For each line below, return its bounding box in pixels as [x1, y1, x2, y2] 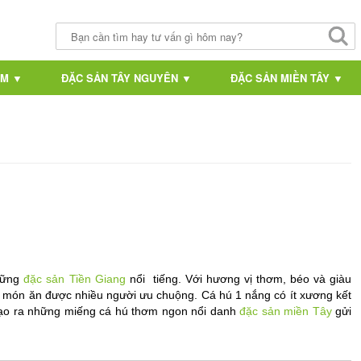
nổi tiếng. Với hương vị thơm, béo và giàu [125, 272, 352, 286]
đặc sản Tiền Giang [23, 272, 126, 286]
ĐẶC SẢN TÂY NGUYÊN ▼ [60, 70, 192, 85]
